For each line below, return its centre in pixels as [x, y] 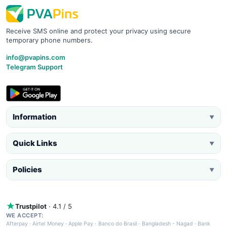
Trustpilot [31, 206]
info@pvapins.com [36, 57]
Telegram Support [34, 67]
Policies [27, 169]
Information [35, 117]
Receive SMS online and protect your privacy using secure [99, 31]
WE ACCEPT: [25, 215]
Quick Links [35, 143]
